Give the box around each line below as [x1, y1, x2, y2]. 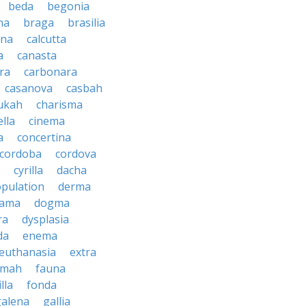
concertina [17, 130, 71, 145]
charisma [36, 97, 83, 112]
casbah [66, 81, 102, 96]
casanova [5, 81, 53, 96]
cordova [55, 146, 96, 161]
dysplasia [22, 212, 69, 227]
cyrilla [14, 163, 43, 178]
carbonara [24, 64, 77, 79]
